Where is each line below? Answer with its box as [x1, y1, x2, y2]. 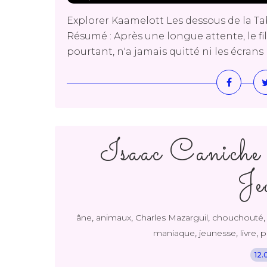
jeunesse [199, 228, 236, 238]
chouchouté [212, 212, 263, 223]
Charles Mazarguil [135, 212, 208, 223]
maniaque [153, 228, 195, 238]
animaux [96, 212, 131, 223]
